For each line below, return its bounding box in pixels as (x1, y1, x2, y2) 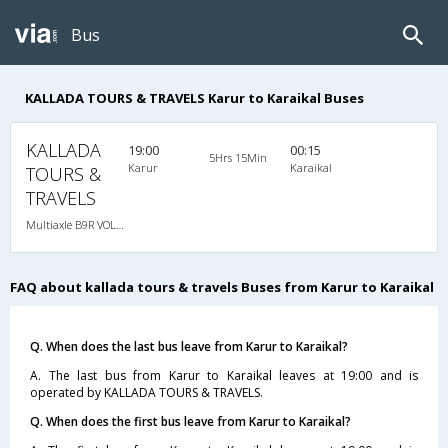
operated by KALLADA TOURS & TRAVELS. (30, 383, 263, 401)
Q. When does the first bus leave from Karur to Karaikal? (30, 412, 351, 430)
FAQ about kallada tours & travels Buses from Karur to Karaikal (10, 277, 434, 296)
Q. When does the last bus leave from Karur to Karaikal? (30, 337, 348, 355)
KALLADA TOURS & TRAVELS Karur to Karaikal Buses (25, 88, 364, 107)
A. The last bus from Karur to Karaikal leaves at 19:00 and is (30, 366, 418, 384)
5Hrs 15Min (208, 149, 267, 165)
